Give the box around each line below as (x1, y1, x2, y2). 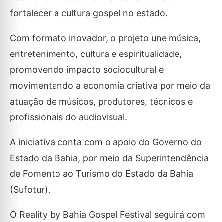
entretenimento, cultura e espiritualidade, (10, 49, 182, 59)
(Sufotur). (10, 184, 51, 195)
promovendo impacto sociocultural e (10, 64, 164, 75)
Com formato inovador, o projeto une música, (10, 33, 201, 44)
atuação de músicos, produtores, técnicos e (10, 96, 193, 107)
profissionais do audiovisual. (10, 112, 127, 123)
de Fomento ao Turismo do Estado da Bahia (10, 168, 193, 179)
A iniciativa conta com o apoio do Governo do (10, 137, 202, 148)
